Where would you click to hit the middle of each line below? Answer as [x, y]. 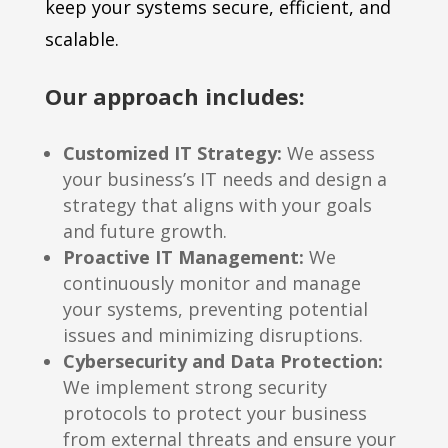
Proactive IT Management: [183, 257]
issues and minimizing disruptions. [212, 335]
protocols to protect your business [214, 413]
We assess [328, 153]
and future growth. [144, 231]
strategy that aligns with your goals [217, 205]
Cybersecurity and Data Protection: [222, 361]
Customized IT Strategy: [172, 153]
